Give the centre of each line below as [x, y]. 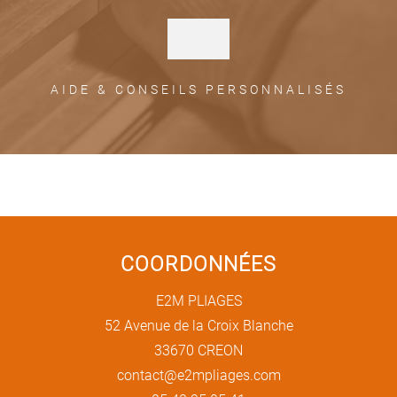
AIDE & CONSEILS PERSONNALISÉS [198, 90]
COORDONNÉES [198, 264]
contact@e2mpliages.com [198, 375]
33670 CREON [198, 350]
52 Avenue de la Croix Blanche [198, 325]
